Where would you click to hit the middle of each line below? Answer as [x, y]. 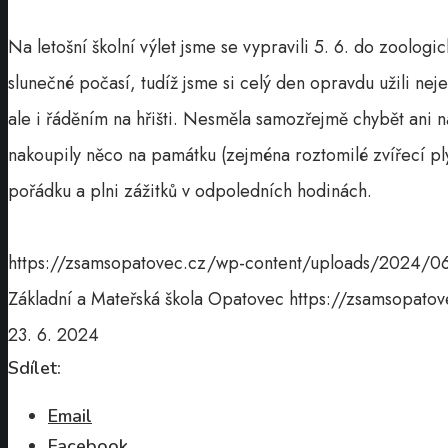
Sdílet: [34, 368]
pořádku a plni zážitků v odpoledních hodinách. [190, 191]
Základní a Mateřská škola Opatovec [146, 299]
